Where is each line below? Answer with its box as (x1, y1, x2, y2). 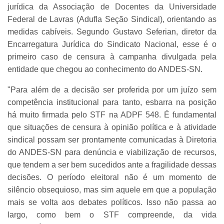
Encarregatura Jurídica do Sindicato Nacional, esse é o (7, 39, 216, 48)
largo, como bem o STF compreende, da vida (7, 210, 216, 219)
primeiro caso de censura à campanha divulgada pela (7, 52, 216, 61)
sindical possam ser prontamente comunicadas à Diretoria (7, 135, 216, 144)
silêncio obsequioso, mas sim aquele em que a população (7, 185, 216, 194)
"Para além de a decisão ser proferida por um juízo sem (7, 85, 216, 94)
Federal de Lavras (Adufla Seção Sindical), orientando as (7, 14, 216, 23)
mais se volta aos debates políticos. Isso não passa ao (7, 197, 216, 206)
